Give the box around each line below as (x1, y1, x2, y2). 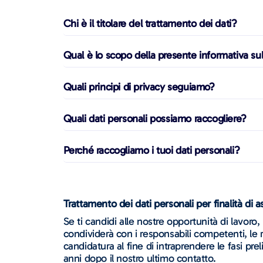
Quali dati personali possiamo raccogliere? (63, 112, 247, 125)
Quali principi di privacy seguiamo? (63, 80, 215, 93)
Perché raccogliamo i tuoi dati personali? (63, 143, 240, 157)
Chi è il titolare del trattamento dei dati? (63, 16, 237, 30)
